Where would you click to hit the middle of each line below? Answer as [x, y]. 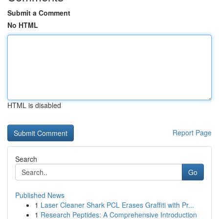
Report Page [192, 132]
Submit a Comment [39, 13]
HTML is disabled [34, 105]
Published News [40, 195]
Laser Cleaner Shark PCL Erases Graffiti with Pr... [117, 205]
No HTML [23, 25]
